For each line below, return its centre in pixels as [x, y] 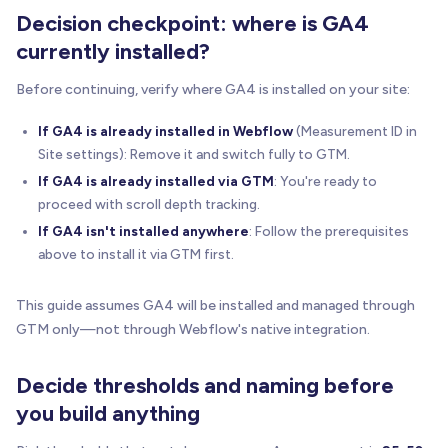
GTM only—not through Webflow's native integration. [193, 329]
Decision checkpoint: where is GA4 [192, 23]
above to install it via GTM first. [136, 253]
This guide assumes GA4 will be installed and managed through [215, 305]
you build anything [108, 413]
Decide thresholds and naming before [205, 385]
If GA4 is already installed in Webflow [165, 130]
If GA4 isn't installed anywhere [143, 230]
